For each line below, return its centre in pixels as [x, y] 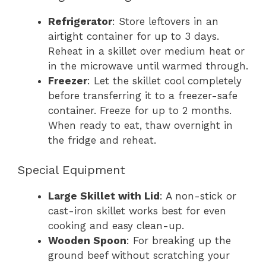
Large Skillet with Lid [104, 196]
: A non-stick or [198, 196]
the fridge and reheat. [102, 140]
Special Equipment [72, 170]
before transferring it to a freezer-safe [143, 95]
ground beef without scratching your [139, 256]
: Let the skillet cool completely [164, 80]
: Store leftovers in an [165, 21]
